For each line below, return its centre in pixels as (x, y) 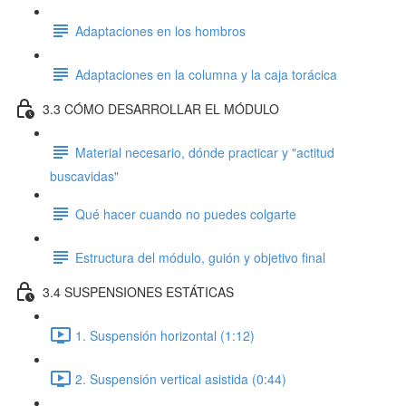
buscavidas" (84, 176)
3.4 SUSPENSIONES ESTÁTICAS (138, 291)
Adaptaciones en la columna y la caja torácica (206, 74)
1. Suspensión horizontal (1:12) (165, 335)
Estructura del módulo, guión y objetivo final (200, 257)
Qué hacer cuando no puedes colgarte (186, 213)
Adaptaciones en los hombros (160, 30)
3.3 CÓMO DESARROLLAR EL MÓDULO (161, 108)
